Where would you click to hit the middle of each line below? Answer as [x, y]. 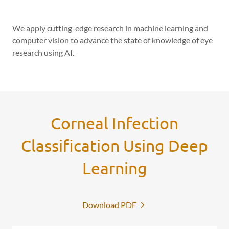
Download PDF [109, 205]
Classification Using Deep [114, 146]
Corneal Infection [114, 123]
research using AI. [44, 53]
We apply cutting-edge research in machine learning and [110, 28]
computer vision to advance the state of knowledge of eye [112, 40]
